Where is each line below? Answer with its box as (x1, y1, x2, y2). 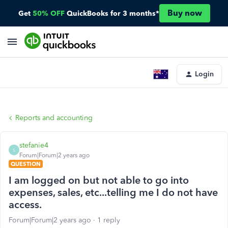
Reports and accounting (15, 113, 93, 122)
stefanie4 (19, 141, 48, 150)
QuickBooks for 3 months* (66, 9, 159, 18)
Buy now (167, 8, 202, 18)
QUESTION (11, 160, 41, 167)
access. (9, 198, 42, 211)
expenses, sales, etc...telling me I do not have (9, 186, 218, 198)
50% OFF (32, 9, 65, 18)
